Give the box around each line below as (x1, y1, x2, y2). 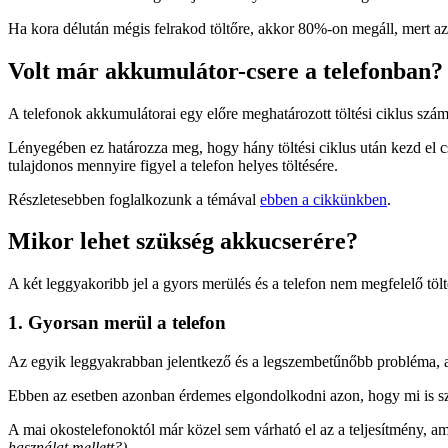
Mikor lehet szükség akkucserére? (8, 228, 358, 255)
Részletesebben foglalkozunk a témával (8, 190, 260, 208)
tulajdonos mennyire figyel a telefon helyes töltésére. (8, 156, 338, 174)
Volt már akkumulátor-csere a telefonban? (8, 57, 443, 84)
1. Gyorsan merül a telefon (8, 312, 226, 334)
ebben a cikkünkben (260, 190, 387, 208)
